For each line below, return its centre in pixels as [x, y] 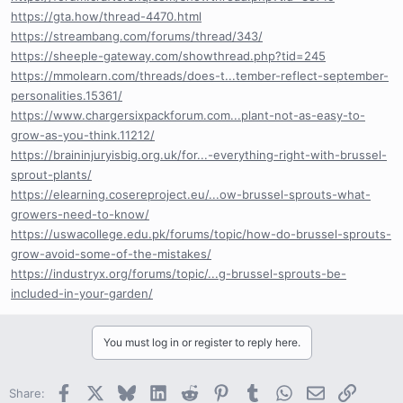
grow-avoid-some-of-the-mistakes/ [111, 253]
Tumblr [279, 391]
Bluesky [156, 391]
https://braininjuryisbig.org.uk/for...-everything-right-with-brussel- [199, 154]
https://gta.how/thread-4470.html [106, 16]
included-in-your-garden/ [82, 293]
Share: [27, 393]
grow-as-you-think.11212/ [83, 134]
